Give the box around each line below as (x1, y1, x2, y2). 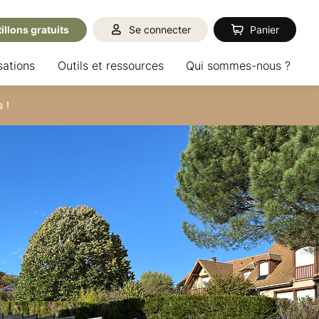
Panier (250, 23, 279, 36)
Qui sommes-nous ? (185, 58, 291, 73)
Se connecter (135, 23, 191, 36)
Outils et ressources (57, 58, 164, 73)
